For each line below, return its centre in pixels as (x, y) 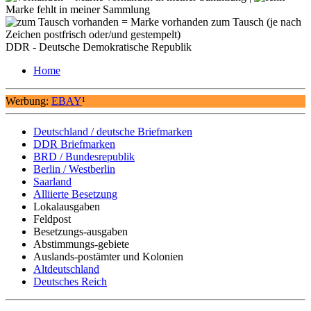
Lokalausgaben (67, 206)
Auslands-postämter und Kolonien (108, 256)
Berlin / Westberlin (74, 169)
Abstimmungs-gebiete (81, 244)
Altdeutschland (66, 269)
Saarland (52, 181)
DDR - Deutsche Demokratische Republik (99, 47)
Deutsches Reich (70, 281)
